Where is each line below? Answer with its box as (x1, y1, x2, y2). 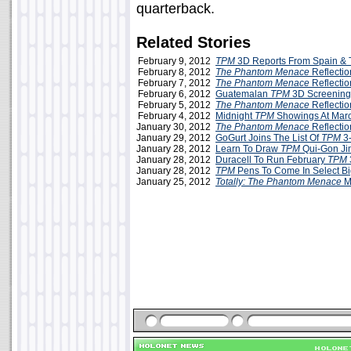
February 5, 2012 (138, 100, 215, 110)
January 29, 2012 (136, 132, 215, 143)
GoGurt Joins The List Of (215, 132, 321, 143)
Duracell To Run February (215, 154, 327, 165)
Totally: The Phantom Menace (215, 176, 342, 187)
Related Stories (136, 34, 251, 51)
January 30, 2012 (136, 121, 215, 132)
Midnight (215, 110, 255, 121)
